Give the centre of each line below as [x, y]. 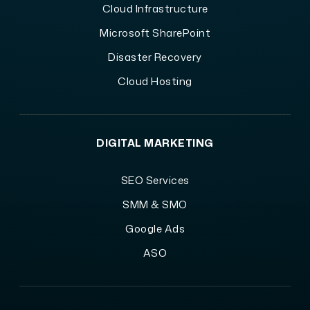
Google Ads [155, 228]
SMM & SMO [155, 204]
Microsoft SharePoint [155, 33]
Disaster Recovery [155, 57]
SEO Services [155, 180]
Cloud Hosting [155, 81]
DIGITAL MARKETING [155, 143]
